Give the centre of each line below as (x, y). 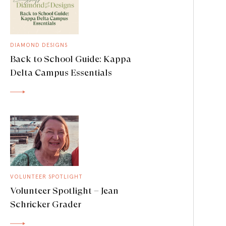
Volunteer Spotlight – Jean (64, 190)
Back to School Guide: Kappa (71, 59)
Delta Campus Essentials (61, 72)
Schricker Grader (46, 204)
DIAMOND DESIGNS (39, 45)
